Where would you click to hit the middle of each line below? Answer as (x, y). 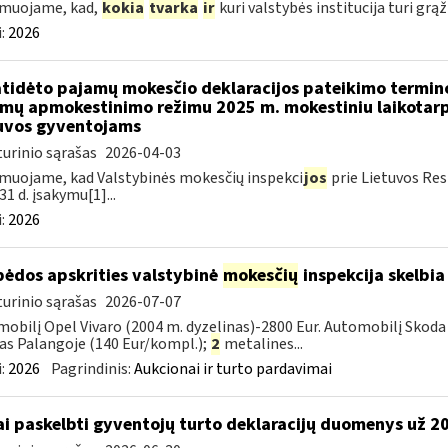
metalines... (261, 344)
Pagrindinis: (92, 369)
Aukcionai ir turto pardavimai (232, 369)
